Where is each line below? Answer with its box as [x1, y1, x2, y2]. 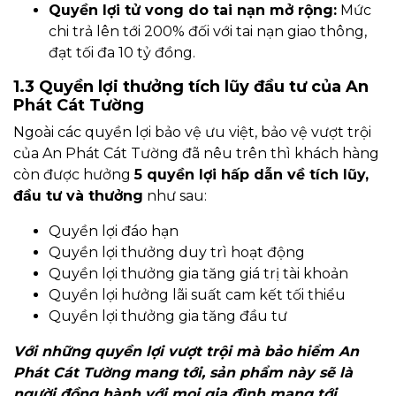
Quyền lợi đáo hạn [49, 223, 179, 240]
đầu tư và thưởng [13, 187, 143, 205]
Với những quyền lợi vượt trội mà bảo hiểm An [13, 343, 359, 361]
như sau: [143, 187, 207, 205]
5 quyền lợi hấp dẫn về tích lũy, [134, 166, 369, 184]
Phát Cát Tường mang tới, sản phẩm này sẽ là [13, 364, 353, 382]
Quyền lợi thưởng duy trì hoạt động [49, 244, 305, 262]
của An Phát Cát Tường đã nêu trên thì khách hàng [13, 145, 379, 163]
